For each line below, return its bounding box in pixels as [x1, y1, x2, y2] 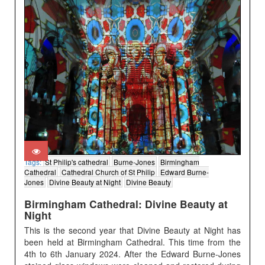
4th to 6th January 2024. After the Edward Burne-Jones [24, 248, 241, 260]
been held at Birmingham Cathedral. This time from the [24, 236, 241, 248]
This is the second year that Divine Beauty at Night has [24, 224, 241, 237]
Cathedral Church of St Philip [62, 167, 156, 177]
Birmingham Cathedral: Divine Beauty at [24, 196, 228, 212]
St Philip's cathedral [45, 157, 109, 167]
